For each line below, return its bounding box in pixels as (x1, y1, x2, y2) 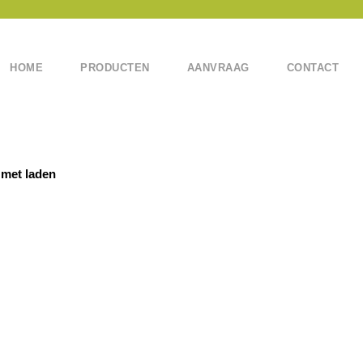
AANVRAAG (186, 62, 250, 74)
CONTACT (286, 62, 339, 74)
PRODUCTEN (80, 62, 150, 74)
